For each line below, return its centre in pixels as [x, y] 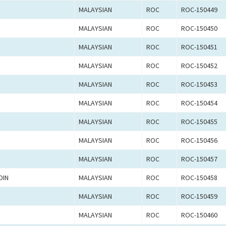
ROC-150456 [199, 140]
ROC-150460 [199, 215]
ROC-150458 [199, 178]
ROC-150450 [199, 29]
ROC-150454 [199, 103]
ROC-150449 [199, 10]
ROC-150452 [199, 66]
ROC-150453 [199, 84]
